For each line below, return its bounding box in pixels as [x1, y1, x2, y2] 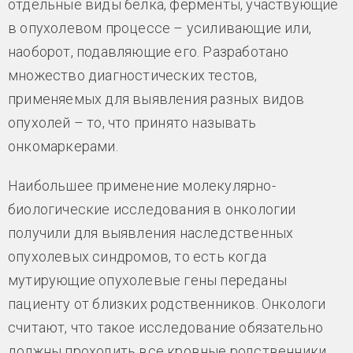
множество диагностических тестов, [8, 67, 258, 84]
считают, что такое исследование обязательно [8, 319, 324, 336]
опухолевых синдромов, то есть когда [8, 248, 266, 266]
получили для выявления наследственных [8, 225, 294, 242]
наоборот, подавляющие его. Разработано [8, 43, 289, 61]
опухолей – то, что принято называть [8, 114, 256, 132]
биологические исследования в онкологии [8, 201, 296, 218]
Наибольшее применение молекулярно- [8, 177, 276, 195]
